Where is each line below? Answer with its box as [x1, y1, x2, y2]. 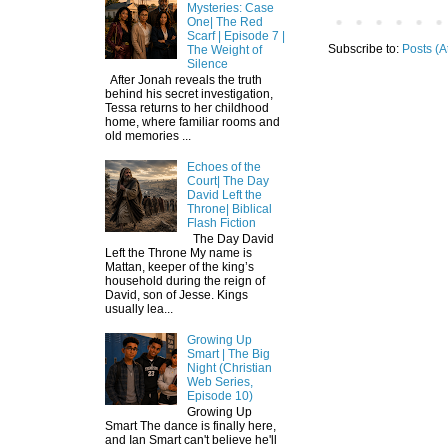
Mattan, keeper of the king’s [105, 260, 254, 275]
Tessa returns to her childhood [105, 100, 269, 115]
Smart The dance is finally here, [105, 419, 276, 434]
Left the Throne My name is [105, 246, 252, 261]
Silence [186, 56, 228, 71]
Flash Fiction [186, 215, 256, 230]
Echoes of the [186, 159, 261, 174]
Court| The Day [186, 173, 269, 188]
